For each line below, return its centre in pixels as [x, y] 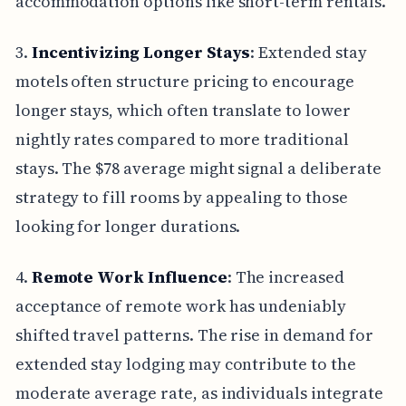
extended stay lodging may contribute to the [185, 363]
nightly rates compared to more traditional [182, 139]
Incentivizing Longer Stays [141, 52]
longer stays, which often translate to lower [183, 110]
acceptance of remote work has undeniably [180, 305]
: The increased [285, 276]
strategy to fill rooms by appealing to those [181, 197]
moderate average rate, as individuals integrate [199, 392]
